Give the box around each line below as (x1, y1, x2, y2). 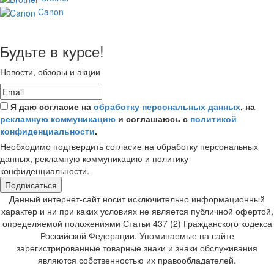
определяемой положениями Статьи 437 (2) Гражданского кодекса (2, 217, 272, 230)
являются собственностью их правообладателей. (38, 254, 236, 267)
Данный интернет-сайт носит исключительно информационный (9, 193, 265, 206)
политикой (190, 113, 237, 125)
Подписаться (5, 179, 57, 191)
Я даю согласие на (10, 100, 94, 113)
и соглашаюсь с (116, 113, 190, 125)
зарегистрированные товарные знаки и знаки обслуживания (17, 242, 257, 254)
